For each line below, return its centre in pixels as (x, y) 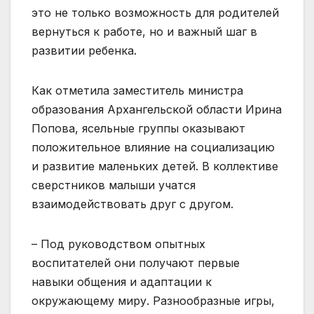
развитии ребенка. (84, 51)
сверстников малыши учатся (114, 185)
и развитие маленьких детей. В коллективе (155, 166)
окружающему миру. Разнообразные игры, (153, 301)
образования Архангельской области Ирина (157, 110)
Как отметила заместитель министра (137, 91)
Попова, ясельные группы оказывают (138, 129)
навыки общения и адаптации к (122, 282)
